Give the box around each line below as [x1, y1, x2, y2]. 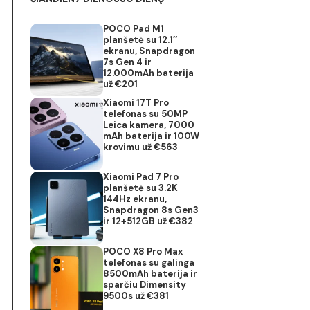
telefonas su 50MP [103, 108, 188, 120]
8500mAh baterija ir [103, 267, 198, 280]
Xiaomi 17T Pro [103, 97, 170, 109]
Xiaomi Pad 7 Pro [103, 171, 179, 183]
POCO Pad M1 [103, 23, 165, 35]
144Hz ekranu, [103, 193, 167, 206]
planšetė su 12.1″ [103, 34, 178, 46]
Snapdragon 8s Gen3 [103, 204, 199, 217]
